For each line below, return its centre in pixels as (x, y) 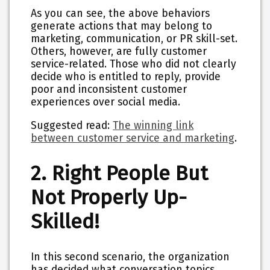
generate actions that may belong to (122, 27)
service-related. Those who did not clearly (134, 64)
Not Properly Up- (109, 198)
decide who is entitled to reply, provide (126, 77)
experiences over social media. (106, 102)
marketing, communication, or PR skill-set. (134, 39)
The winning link (153, 125)
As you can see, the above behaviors (121, 14)
